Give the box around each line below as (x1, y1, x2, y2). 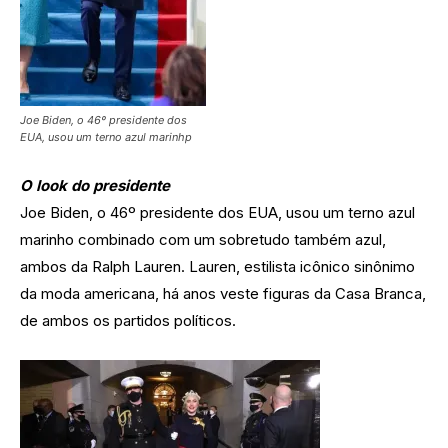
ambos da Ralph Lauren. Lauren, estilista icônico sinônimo (20, 257, 415, 277)
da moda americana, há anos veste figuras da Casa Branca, (20, 284, 426, 304)
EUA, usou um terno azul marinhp (20, 130, 192, 145)
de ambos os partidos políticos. (20, 311, 236, 331)
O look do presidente (20, 176, 170, 196)
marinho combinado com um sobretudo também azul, (20, 230, 386, 250)
